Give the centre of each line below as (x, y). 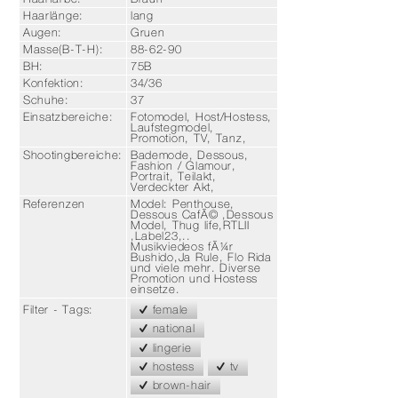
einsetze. (155, 290)
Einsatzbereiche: (68, 117)
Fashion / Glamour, (183, 166)
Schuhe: (46, 100)
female (168, 309)
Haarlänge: (53, 16)
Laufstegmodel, (172, 128)
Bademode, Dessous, (189, 155)
